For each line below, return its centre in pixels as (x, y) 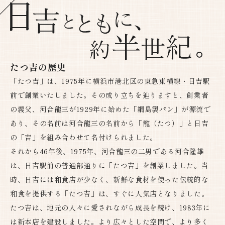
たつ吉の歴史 (38, 67)
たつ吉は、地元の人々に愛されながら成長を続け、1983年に (110, 207)
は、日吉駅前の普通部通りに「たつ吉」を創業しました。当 (109, 165)
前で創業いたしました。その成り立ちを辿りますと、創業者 (109, 95)
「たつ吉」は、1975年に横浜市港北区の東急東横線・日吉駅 (110, 81)
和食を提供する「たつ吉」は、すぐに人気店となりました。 (109, 193)
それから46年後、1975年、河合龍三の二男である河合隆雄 (107, 151)
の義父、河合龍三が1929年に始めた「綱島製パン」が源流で (110, 109)
